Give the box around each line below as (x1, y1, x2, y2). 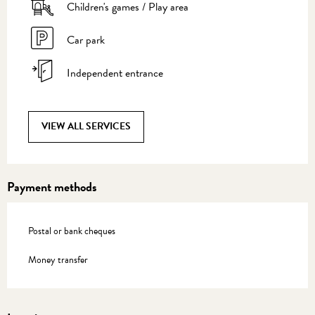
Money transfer (28, 252, 88, 267)
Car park (67, 32, 105, 49)
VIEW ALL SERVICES (41, 119, 131, 134)
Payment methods (7, 176, 97, 196)
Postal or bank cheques (28, 223, 115, 238)
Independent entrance (67, 65, 163, 82)
